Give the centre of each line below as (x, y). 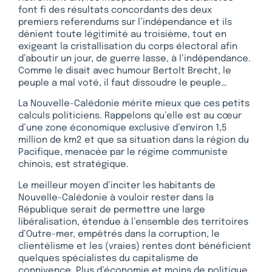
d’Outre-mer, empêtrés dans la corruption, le (119, 234)
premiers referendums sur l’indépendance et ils (125, 22)
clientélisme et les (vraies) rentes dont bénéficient (135, 246)
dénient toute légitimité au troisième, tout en (122, 34)
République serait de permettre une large (112, 210)
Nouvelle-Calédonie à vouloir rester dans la (116, 198)
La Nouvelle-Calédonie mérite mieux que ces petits (134, 104)
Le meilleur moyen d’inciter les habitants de (117, 185)
